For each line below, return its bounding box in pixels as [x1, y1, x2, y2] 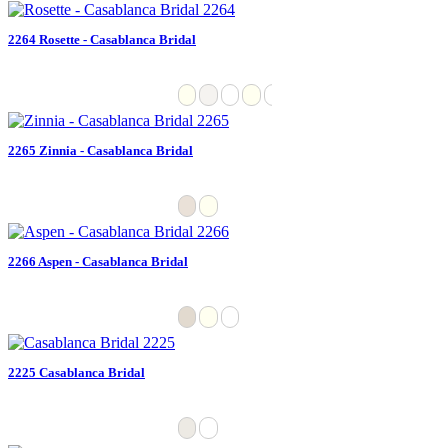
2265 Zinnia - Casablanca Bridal [8, 142, 193, 158]
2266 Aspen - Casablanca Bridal [8, 253, 188, 269]
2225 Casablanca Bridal [8, 364, 145, 380]
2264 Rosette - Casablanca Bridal [8, 31, 196, 47]
